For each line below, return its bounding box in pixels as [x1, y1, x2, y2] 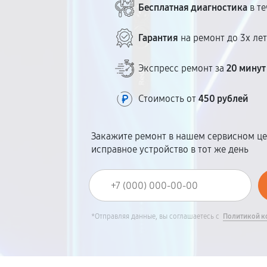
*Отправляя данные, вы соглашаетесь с [91, 212, 222, 221]
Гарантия [138, 32, 179, 44]
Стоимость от [138, 93, 199, 104]
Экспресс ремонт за [138, 63, 227, 74]
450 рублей [198, 93, 249, 104]
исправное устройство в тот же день [91, 144, 249, 155]
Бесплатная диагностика [138, 2, 248, 13]
